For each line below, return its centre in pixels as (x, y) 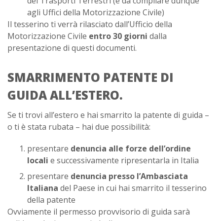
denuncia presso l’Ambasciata (128, 176)
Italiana (43, 188)
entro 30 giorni (118, 36)
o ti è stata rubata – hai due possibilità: (79, 127)
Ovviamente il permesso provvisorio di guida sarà (99, 212)
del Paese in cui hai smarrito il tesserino (132, 188)
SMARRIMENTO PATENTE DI (91, 77)
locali (38, 161)
